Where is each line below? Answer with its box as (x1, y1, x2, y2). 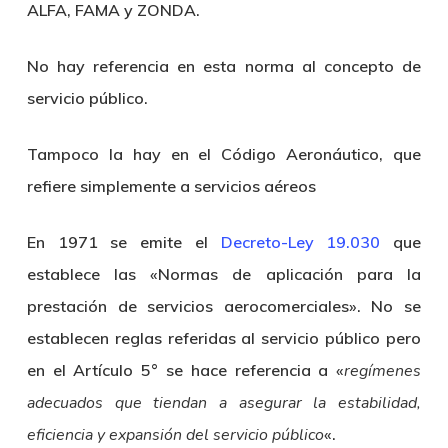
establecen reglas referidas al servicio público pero (26, 328, 422, 348)
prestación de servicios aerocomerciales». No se (26, 296, 422, 316)
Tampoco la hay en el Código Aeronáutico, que (26, 144, 422, 164)
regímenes (344, 360, 422, 382)
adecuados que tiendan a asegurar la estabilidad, (26, 392, 422, 414)
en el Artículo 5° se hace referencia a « (26, 360, 345, 380)
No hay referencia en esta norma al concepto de (26, 56, 422, 76)
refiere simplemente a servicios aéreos (26, 176, 316, 196)
